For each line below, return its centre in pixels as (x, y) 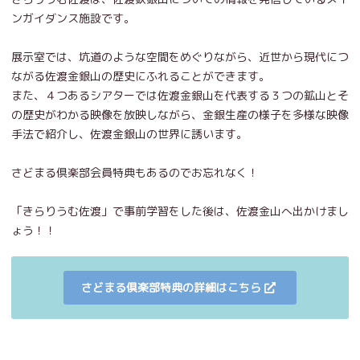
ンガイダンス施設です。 (73, 18)
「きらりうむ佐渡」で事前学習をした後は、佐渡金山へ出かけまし (180, 211)
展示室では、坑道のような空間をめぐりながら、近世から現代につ (180, 56)
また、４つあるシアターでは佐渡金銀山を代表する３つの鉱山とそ (180, 95)
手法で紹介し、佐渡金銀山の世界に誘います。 (129, 133)
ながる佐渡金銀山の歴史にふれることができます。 (141, 76)
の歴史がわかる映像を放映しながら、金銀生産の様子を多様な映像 (180, 114)
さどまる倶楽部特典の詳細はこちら (171, 287)
